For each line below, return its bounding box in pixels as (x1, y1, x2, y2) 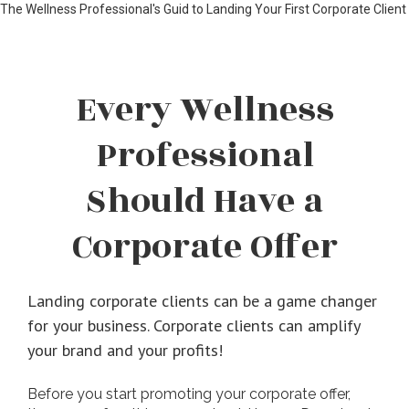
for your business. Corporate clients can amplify (27, 314, 360, 336)
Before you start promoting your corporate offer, (27, 385, 351, 403)
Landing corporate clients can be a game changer (27, 289, 377, 311)
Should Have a (86, 175, 323, 227)
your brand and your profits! (27, 339, 223, 361)
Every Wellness (75, 84, 334, 136)
